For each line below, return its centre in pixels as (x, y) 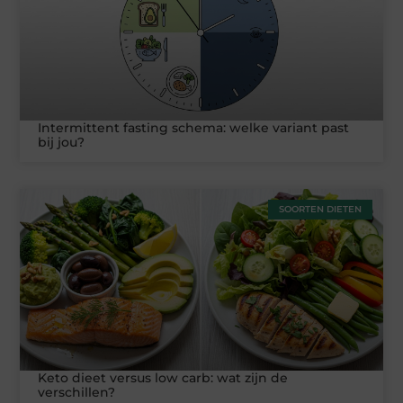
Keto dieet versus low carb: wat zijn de (163, 378)
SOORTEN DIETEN (320, 210)
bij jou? (62, 143)
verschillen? (77, 393)
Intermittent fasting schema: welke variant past (194, 128)
